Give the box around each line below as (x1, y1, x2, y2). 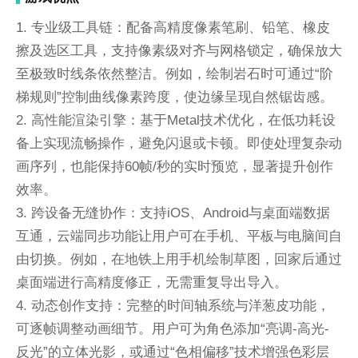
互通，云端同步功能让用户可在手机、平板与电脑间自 (15, 228, 342, 245)
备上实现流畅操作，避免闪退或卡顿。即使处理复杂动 (15, 135, 342, 152)
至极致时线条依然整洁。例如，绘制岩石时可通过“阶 (15, 66, 333, 82)
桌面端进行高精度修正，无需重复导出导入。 (15, 274, 288, 291)
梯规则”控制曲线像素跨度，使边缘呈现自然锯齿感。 (15, 89, 333, 105)
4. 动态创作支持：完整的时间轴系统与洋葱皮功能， (15, 297, 330, 314)
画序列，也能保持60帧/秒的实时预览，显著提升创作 (15, 158, 333, 175)
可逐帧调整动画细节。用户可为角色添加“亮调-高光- (15, 320, 329, 337)
